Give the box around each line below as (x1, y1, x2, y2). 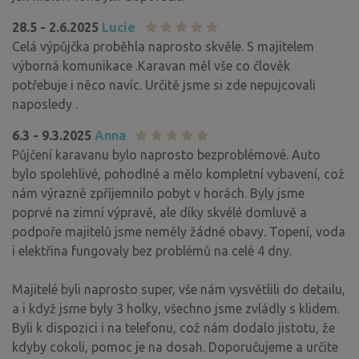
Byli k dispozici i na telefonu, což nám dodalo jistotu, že (12, 320, 335, 335)
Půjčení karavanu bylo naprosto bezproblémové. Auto (12, 147, 321, 162)
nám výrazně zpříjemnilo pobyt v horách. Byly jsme (12, 185, 305, 200)
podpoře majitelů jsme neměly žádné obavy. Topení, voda (12, 224, 345, 239)
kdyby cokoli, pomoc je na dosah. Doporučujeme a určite (12, 339, 338, 354)
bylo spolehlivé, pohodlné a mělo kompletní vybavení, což (12, 166, 345, 181)
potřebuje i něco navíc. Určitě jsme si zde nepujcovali (12, 77, 316, 92)
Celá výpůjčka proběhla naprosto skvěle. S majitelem (12, 38, 314, 54)
